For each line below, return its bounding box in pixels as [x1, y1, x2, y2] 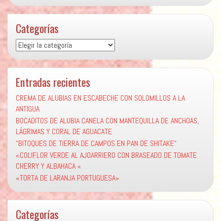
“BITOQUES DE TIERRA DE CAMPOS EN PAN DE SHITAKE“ [16, 138, 177, 149]
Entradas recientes [16, 74, 90, 90]
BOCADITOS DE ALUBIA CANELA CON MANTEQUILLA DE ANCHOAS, [16, 115, 199, 126]
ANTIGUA [16, 104, 39, 114]
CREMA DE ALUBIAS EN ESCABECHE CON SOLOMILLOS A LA [16, 93, 185, 104]
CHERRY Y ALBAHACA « [16, 161, 81, 172]
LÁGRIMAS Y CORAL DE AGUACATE [16, 126, 112, 137]
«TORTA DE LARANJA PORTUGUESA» [16, 173, 119, 184]
